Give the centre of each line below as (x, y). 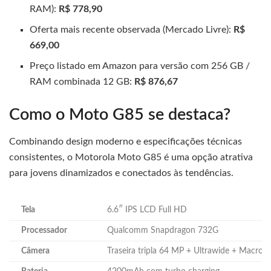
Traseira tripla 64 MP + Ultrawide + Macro (185, 251)
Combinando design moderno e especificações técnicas (126, 142)
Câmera (35, 251)
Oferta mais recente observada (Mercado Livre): (131, 29)
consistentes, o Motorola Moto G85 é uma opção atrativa (131, 158)
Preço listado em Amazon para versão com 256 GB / (140, 66)
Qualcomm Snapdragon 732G (163, 231)
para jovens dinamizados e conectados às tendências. (121, 173)
